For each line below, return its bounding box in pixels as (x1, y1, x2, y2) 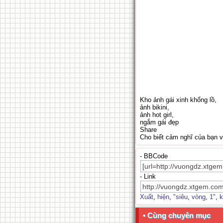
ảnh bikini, (140, 104, 169, 111)
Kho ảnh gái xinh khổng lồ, (140, 96, 217, 104)
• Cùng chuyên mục (143, 211, 211, 220)
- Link (140, 173, 156, 180)
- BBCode (140, 152, 168, 160)
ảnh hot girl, (140, 111, 174, 118)
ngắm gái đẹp (140, 118, 179, 126)
